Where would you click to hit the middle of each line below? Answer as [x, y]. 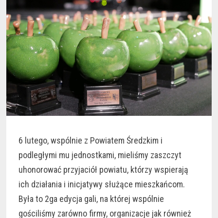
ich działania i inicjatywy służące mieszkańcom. [101, 184]
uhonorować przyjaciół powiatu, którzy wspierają [103, 170]
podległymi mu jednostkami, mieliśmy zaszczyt [100, 155]
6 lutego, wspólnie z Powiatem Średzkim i [90, 141]
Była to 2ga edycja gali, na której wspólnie [91, 199]
